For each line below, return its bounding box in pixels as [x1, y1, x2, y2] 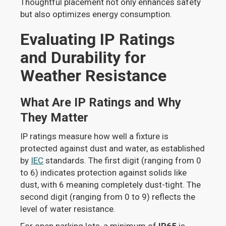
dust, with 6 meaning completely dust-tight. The [20, 180, 201, 190]
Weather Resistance [20, 66, 167, 86]
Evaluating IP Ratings [20, 30, 176, 49]
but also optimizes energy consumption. [20, 9, 173, 20]
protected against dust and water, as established [20, 143, 205, 154]
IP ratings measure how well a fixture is [20, 131, 169, 142]
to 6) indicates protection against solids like [20, 167, 187, 178]
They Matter [20, 110, 89, 125]
